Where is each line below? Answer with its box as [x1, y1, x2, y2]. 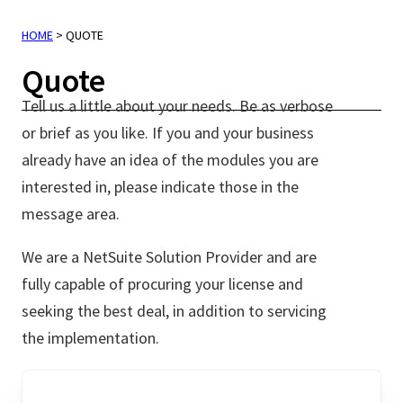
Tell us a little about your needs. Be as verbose [22, 95, 333, 117]
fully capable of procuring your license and [22, 273, 303, 295]
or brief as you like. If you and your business [22, 122, 314, 144]
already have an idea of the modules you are [22, 149, 318, 171]
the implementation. [22, 327, 159, 349]
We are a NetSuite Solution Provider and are [22, 246, 317, 268]
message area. [22, 203, 123, 225]
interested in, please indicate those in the [22, 176, 299, 198]
